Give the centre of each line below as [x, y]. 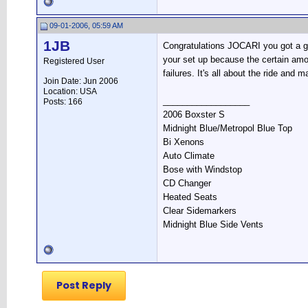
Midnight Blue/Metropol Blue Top [228, 128]
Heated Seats [190, 197]
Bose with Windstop [202, 169]
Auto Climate [189, 156]
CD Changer [187, 183]
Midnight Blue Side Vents [213, 224]
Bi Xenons [184, 142]
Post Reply [84, 285]
